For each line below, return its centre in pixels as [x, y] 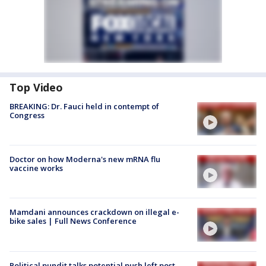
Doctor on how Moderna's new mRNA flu [85, 159]
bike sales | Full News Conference [73, 221]
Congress [27, 115]
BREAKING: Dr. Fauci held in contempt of [84, 106]
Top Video [37, 87]
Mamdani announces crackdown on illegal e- [94, 212]
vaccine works [36, 168]
